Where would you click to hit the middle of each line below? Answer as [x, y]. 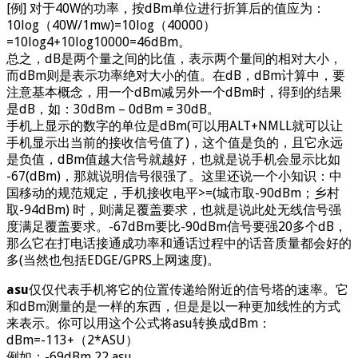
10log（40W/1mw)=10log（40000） [111, 25]
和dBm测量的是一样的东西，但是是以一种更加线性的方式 [173, 306]
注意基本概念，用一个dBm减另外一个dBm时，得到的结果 [174, 92]
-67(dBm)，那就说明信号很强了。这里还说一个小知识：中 [174, 176]
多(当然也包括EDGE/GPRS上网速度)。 [113, 260]
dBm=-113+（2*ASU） [72, 340]
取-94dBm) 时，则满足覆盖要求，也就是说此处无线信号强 [174, 209]
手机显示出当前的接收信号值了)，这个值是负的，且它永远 [175, 142]
